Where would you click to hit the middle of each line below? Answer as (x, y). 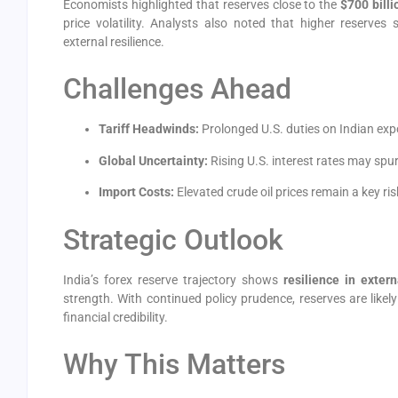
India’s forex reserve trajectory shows (173, 279)
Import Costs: (136, 192)
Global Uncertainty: (153, 160)
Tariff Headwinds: (149, 129)
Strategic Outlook (173, 239)
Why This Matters (174, 365)
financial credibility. (115, 317)
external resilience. (114, 42)
